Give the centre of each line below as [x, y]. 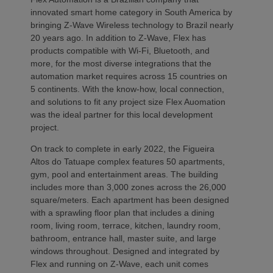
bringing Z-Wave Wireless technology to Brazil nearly [132, 25]
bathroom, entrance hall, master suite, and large [123, 238]
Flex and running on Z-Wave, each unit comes [119, 264]
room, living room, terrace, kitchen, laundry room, [126, 225]
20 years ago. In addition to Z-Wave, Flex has [118, 38]
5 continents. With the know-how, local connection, [127, 89]
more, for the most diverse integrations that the [121, 63]
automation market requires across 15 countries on [129, 76]
